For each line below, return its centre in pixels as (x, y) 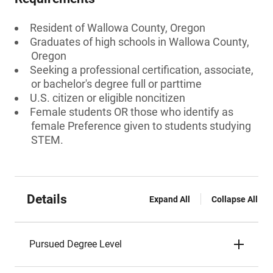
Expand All (170, 199)
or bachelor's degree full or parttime (116, 84)
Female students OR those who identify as (132, 112)
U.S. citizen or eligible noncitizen (108, 98)
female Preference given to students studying (141, 126)
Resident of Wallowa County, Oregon (118, 28)
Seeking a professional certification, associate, (142, 70)
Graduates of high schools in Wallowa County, (140, 42)
